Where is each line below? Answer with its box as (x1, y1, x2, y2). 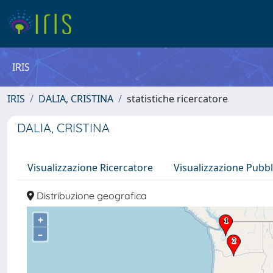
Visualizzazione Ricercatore (27, 161, 153, 174)
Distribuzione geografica (34, 190, 147, 202)
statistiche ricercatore (127, 92, 228, 105)
